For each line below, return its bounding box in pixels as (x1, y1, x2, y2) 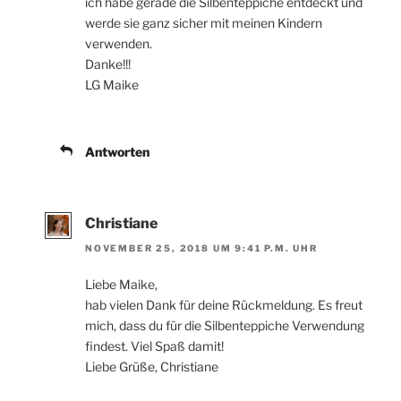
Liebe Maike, (85, 277, 158, 293)
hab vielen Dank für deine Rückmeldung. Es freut (85, 297, 363, 313)
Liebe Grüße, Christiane (85, 359, 218, 375)
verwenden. (85, 35, 152, 51)
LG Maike (85, 76, 139, 92)
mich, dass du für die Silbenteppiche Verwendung (85, 318, 364, 334)
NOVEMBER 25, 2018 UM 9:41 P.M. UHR (85, 243, 318, 254)
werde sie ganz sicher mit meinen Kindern (85, 14, 322, 30)
